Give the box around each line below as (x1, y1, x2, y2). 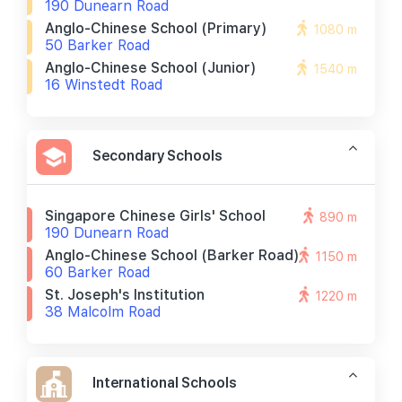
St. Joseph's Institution (45, 286, 205, 303)
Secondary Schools (92, 145, 223, 165)
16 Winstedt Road (45, 76, 162, 93)
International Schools (92, 372, 237, 392)
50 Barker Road (45, 37, 150, 54)
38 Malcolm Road (45, 303, 161, 320)
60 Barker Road (45, 264, 150, 281)
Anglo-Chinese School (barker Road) (45, 247, 300, 264)
